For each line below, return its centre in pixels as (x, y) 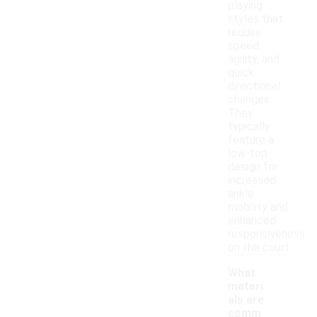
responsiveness (266, 234)
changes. (250, 100)
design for (253, 167)
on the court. (260, 248)
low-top (248, 154)
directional (254, 86)
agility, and (254, 59)
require (245, 33)
